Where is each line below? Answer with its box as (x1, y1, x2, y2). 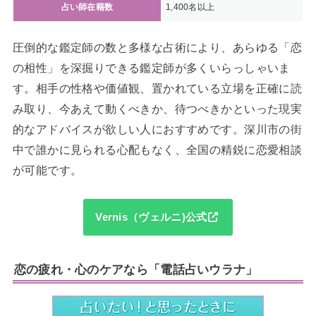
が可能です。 (12, 163, 83, 176)
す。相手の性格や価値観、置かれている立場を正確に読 (12, 81, 303, 95)
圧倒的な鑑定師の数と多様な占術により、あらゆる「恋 (12, 40, 303, 54)
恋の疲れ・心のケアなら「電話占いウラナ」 (13, 262, 258, 277)
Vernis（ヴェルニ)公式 (95, 212, 207, 224)
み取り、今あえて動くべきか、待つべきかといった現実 (12, 102, 303, 115)
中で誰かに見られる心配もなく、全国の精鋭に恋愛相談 (12, 142, 303, 156)
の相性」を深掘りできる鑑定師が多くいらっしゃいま (12, 61, 291, 74)
